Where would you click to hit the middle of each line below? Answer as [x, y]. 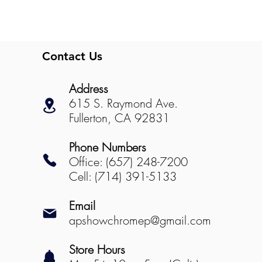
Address [88, 89]
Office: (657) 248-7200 [128, 162]
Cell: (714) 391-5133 [123, 176]
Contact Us [72, 56]
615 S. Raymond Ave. [123, 103]
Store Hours [97, 249]
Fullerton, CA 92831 [119, 118]
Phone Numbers [107, 147]
